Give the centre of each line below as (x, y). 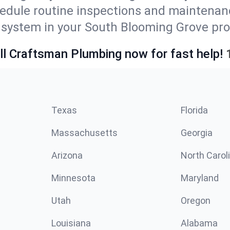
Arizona (67, 155)
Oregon (196, 200)
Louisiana (71, 223)
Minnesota (73, 178)
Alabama (199, 223)
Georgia (197, 133)
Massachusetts (84, 133)
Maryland (200, 178)
